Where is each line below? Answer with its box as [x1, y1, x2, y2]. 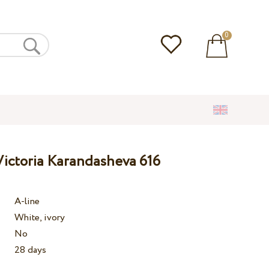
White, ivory [14, 211, 65, 225]
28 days [14, 243, 47, 258]
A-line [14, 195, 40, 209]
